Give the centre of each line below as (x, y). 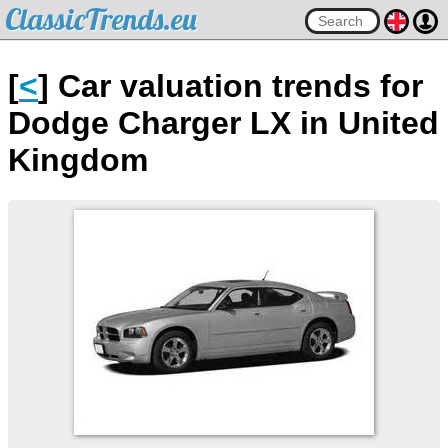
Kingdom (78, 160)
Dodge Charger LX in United (223, 123)
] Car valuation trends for (230, 86)
